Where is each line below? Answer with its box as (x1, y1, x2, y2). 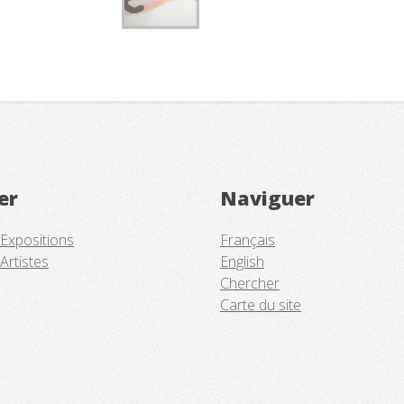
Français (220, 229, 275, 250)
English (220, 251, 264, 271)
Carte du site (220, 294, 301, 315)
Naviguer (220, 185, 315, 211)
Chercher (220, 272, 280, 293)
